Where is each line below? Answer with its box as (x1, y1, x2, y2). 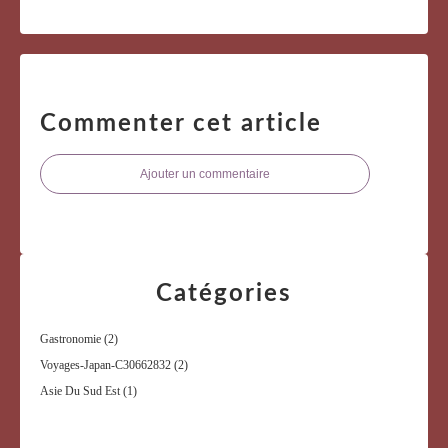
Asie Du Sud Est (40, 384, 120, 399)
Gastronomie (40, 332, 101, 347)
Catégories (156, 282, 292, 307)
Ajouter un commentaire (140, 167, 270, 182)
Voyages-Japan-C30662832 (40, 358, 171, 373)
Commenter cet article (40, 112, 322, 137)
